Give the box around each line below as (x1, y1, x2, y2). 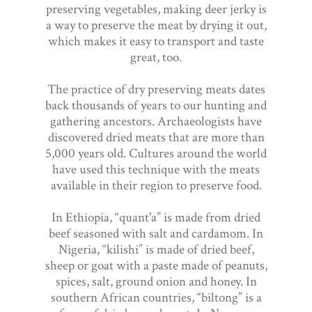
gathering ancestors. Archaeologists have (50, 112, 262, 130)
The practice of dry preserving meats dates (47, 80, 265, 98)
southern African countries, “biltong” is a (50, 288, 262, 306)
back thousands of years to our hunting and (45, 96, 267, 114)
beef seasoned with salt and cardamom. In (49, 224, 263, 242)
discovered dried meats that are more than (47, 128, 265, 146)
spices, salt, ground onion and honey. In (55, 272, 257, 290)
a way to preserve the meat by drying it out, (45, 16, 267, 34)
